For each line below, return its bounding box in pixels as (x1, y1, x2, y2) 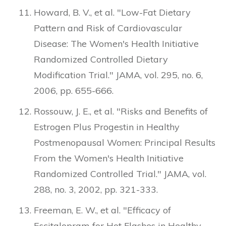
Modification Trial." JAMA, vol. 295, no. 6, (34, 69, 203, 81)
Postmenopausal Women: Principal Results (34, 137, 215, 148)
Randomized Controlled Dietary (34, 53, 168, 65)
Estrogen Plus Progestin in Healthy (34, 121, 180, 133)
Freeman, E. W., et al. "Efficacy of (34, 204, 171, 216)
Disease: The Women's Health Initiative (34, 38, 199, 49)
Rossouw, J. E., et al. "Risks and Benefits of (34, 105, 208, 117)
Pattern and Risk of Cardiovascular (34, 22, 182, 34)
